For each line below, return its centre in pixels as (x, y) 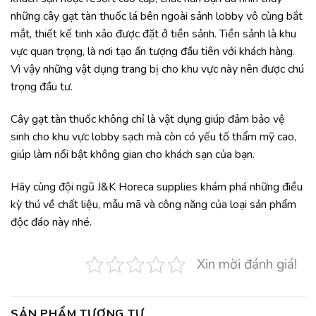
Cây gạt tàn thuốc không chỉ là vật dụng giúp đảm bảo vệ (148, 119)
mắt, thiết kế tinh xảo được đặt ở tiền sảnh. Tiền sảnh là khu (153, 34)
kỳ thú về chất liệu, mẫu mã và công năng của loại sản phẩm (153, 204)
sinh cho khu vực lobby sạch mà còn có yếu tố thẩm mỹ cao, (153, 136)
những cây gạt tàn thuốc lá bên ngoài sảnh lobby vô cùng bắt (157, 17)
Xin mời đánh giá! (247, 264)
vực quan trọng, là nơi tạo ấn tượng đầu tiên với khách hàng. (153, 52)
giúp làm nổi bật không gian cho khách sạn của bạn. (133, 154)
